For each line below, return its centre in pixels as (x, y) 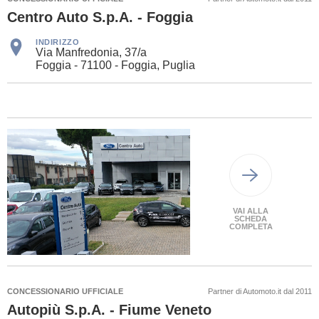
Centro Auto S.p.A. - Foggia (100, 17)
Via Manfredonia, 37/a (91, 52)
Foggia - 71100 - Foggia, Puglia (115, 65)
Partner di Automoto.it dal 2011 (260, 292)
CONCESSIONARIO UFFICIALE (65, 292)
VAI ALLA (251, 210)
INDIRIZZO (58, 42)
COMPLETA (251, 226)
